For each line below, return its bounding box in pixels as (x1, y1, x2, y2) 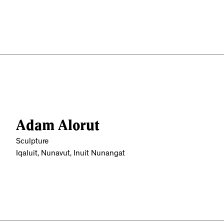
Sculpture (16, 137, 48, 146)
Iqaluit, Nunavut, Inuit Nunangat (16, 149, 125, 158)
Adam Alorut (16, 116, 99, 133)
